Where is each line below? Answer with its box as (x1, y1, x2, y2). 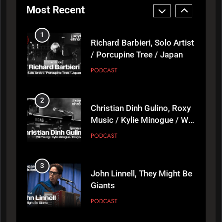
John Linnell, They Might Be (91, 168, 193, 178)
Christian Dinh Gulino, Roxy (91, 103, 191, 113)
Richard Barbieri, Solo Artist (91, 38, 195, 48)
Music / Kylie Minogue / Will (91, 115, 195, 125)
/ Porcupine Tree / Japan (91, 50, 183, 59)
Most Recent (26, 3, 85, 16)
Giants (91, 180, 115, 190)
